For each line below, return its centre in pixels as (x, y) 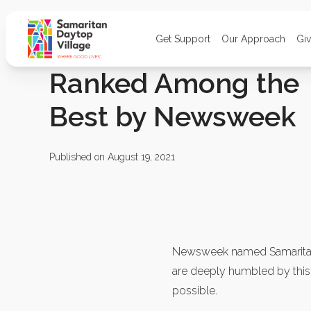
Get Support (183, 39)
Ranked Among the (174, 83)
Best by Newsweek (173, 116)
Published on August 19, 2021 (112, 157)
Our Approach (253, 39)
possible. (195, 291)
